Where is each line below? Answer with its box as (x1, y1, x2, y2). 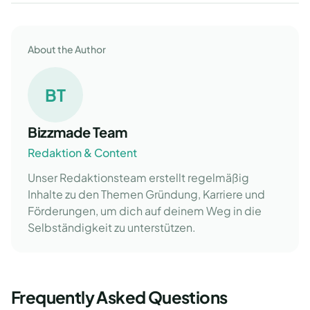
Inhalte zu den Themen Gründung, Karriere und (28, 187, 265, 201)
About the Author (28, 43, 106, 55)
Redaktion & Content (28, 145, 137, 160)
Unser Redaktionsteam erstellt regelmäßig (28, 170, 249, 185)
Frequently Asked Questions (11, 286, 228, 307)
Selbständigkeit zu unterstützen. (28, 220, 196, 235)
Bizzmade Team (28, 123, 127, 140)
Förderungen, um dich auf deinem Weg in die (28, 203, 262, 218)
